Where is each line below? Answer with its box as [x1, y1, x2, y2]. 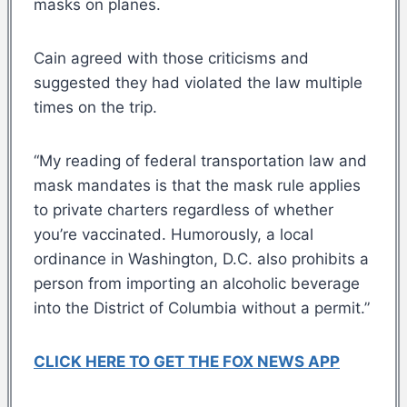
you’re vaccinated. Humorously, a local [34, 224, 313, 243]
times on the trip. [34, 97, 157, 116]
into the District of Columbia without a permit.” [34, 298, 370, 317]
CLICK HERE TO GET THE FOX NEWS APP [34, 352, 340, 371]
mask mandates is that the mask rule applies [34, 175, 361, 194]
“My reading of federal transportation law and [34, 151, 367, 170]
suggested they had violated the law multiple [34, 73, 362, 92]
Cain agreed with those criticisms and [34, 48, 309, 67]
